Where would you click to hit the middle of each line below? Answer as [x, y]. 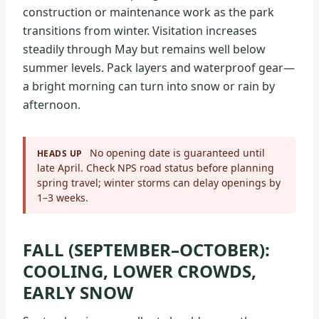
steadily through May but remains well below [144, 49]
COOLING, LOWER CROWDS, [140, 271]
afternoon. [52, 105]
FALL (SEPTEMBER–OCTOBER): [146, 250]
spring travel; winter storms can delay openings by [159, 183]
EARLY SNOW [78, 293]
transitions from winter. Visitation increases [140, 31]
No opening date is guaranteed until [176, 153]
